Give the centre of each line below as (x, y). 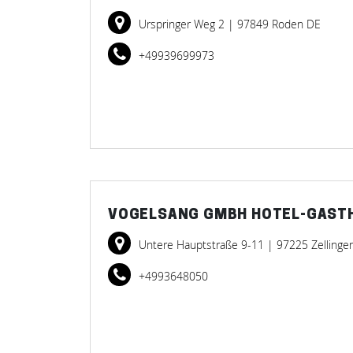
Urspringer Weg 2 (183, 24)
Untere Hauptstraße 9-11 (203, 245)
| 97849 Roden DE (274, 24)
